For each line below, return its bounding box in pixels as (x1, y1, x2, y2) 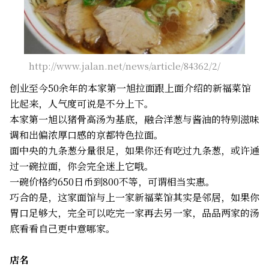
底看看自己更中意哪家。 (10, 221, 115, 235)
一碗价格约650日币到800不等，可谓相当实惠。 (10, 174, 215, 189)
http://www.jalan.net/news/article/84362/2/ (29, 59, 220, 72)
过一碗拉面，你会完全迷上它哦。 (10, 159, 154, 173)
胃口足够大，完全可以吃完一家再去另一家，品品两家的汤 (10, 205, 259, 220)
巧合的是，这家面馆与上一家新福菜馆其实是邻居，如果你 (10, 190, 259, 204)
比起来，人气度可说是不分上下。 (10, 96, 154, 110)
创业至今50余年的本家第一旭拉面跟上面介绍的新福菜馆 (10, 80, 251, 95)
